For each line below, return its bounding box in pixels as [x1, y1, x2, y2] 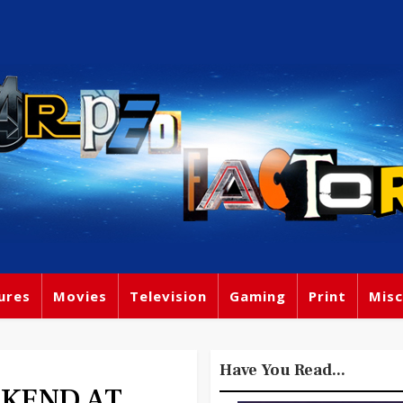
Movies [53, 287, 107, 305]
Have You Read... [219, 360, 345, 381]
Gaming [229, 287, 286, 305]
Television [130, 287, 207, 305]
